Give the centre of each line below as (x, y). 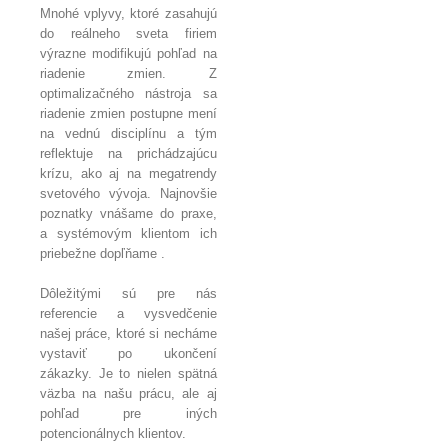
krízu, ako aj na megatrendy (128, 173)
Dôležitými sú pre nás (128, 293)
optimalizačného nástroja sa (128, 93)
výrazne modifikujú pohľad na (128, 53)
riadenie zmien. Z (128, 73)
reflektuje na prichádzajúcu (128, 153)
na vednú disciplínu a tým (128, 133)
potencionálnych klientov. (113, 433)
